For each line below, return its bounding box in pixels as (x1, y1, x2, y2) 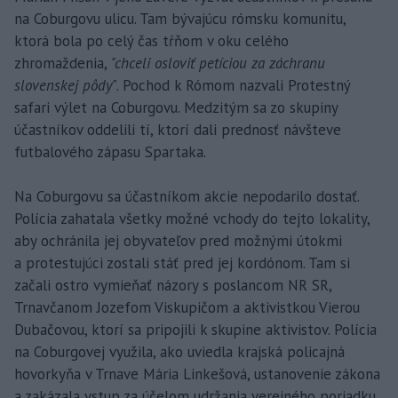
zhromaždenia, (14, 53, 111, 74)
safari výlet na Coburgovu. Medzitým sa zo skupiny (14, 98, 338, 118)
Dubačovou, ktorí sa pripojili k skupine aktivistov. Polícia (14, 320, 377, 340)
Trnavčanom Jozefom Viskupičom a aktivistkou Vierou (14, 298, 360, 318)
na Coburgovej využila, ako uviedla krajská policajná (14, 342, 345, 362)
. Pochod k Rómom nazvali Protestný (116, 76, 350, 96)
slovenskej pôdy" (14, 76, 116, 96)
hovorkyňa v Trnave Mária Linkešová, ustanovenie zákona (14, 364, 380, 385)
